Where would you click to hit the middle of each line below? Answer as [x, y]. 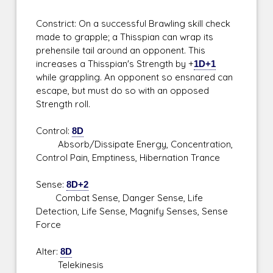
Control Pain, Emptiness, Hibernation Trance [128, 158]
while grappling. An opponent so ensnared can [135, 77]
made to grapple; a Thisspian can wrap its [125, 37]
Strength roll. [63, 104]
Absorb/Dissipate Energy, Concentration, [135, 144]
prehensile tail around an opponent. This [121, 51]
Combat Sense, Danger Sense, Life [120, 198]
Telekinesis [70, 265]
